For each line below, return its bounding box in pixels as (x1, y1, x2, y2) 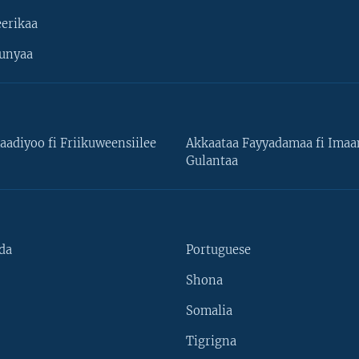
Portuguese (186, 243, 251, 258)
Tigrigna (186, 334, 236, 349)
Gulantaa (186, 154, 238, 169)
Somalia (186, 304, 232, 319)
